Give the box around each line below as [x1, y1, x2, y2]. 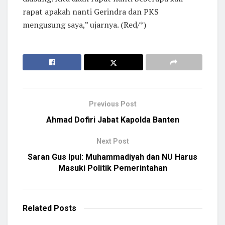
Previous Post [88, 99, 137, 108]
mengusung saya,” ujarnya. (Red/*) [23, 19, 146, 30]
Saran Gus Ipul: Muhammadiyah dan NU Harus [28, 152, 197, 162]
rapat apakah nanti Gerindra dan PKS [23, 6, 159, 17]
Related [23, 203, 52, 213]
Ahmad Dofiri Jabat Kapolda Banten [46, 115, 179, 125]
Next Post [96, 137, 129, 145]
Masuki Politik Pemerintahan [58, 163, 167, 173]
